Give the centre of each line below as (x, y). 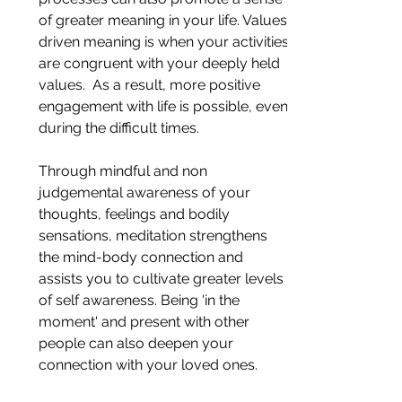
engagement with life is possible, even (165, 106)
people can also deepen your (138, 343)
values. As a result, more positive (151, 84)
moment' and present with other (146, 321)
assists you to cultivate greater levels (163, 278)
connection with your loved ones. (148, 364)
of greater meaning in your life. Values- (166, 20)
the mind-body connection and (143, 257)
